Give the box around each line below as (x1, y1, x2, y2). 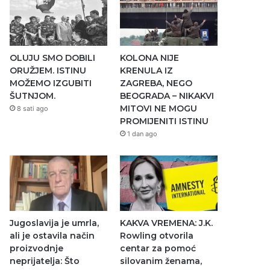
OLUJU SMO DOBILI (10, 52, 96, 64)
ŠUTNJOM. (10, 90, 56, 102)
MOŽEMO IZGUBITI (10, 78, 92, 89)
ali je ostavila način (10, 230, 95, 241)
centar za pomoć (119, 242, 196, 254)
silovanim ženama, (119, 255, 202, 266)
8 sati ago (17, 104, 49, 113)
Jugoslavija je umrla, (10, 217, 99, 228)
